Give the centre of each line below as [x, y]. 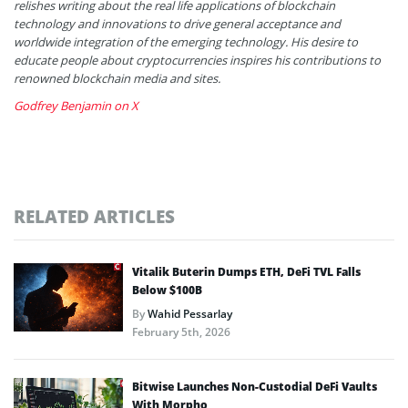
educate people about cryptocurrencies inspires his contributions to [197, 60]
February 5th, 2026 [181, 331]
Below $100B [167, 290]
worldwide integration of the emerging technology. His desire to [186, 41]
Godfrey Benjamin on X [76, 105]
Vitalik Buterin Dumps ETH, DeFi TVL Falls [246, 271]
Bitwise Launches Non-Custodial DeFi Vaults [255, 386]
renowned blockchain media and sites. [117, 78]
